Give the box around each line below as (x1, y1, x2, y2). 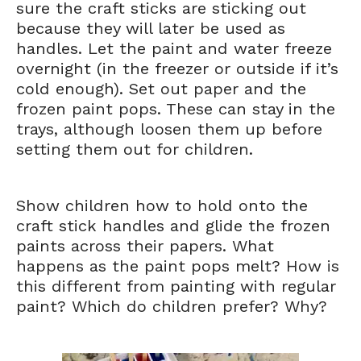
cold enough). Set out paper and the (16, 79, 306, 98)
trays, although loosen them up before (16, 119, 322, 139)
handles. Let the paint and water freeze (16, 39, 332, 58)
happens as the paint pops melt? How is (16, 256, 339, 276)
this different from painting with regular (16, 276, 336, 296)
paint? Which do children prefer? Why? (16, 297, 327, 316)
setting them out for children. (16, 139, 253, 159)
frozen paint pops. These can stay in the (16, 99, 335, 118)
